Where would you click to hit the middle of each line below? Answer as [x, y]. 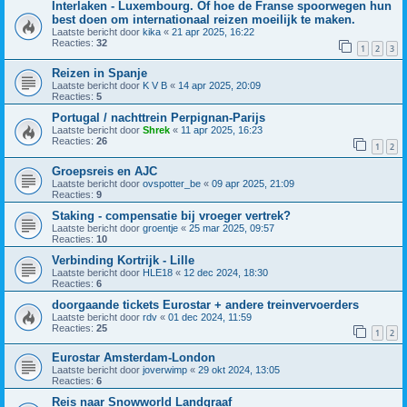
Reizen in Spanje [99, 74]
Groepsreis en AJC [104, 171]
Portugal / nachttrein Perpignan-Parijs [159, 118]
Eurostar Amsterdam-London [134, 358]
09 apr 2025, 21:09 [253, 183]
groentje [160, 228]
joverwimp [165, 370]
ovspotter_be [172, 183]
